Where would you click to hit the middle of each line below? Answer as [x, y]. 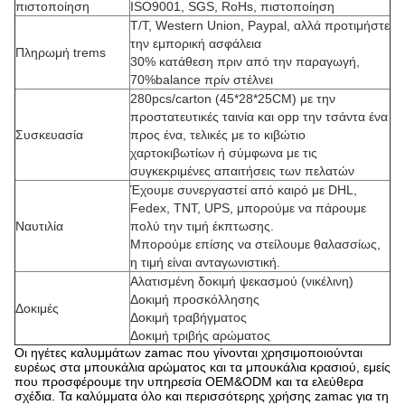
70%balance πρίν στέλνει [202, 80]
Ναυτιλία [39, 226]
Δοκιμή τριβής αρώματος [200, 335]
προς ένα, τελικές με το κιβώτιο [218, 135]
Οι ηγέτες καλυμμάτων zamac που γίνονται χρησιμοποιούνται [188, 353]
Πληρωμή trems [61, 52]
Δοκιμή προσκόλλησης [195, 299]
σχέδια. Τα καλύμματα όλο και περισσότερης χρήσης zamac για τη [202, 396]
